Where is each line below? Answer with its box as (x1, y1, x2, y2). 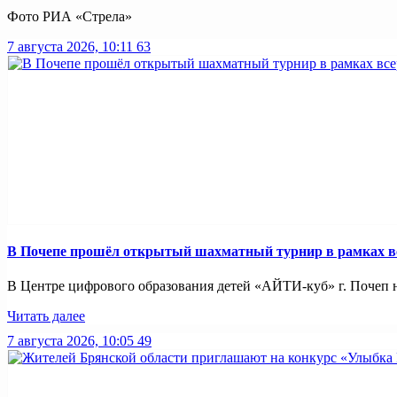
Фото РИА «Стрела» (7, 8, 132, 24)
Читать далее (7, 308, 85, 324)
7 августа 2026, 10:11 (7, 38, 133, 54)
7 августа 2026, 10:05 (7, 333, 134, 349)
